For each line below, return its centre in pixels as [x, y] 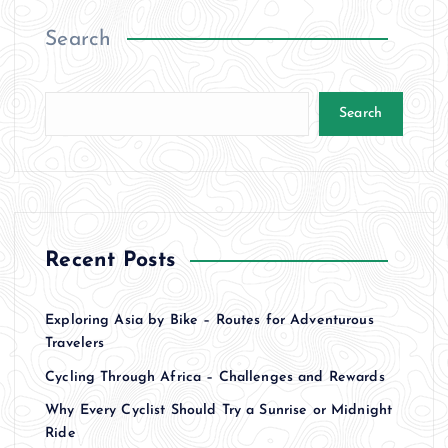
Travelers [75, 343]
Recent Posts [110, 260]
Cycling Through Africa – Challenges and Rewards [215, 377]
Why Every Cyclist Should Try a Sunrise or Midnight [219, 411]
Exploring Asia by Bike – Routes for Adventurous [209, 320]
